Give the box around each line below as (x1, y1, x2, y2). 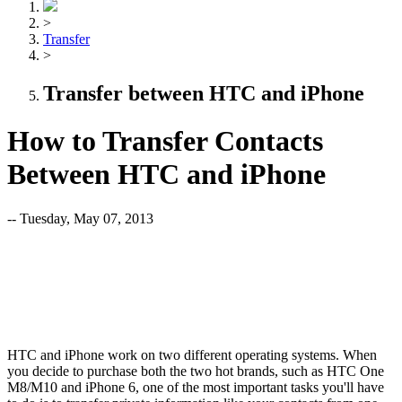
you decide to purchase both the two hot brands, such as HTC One (7, 363, 384, 379)
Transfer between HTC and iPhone (43, 81, 364, 105)
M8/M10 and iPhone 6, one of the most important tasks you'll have (7, 379, 384, 395)
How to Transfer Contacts (7, 125, 323, 158)
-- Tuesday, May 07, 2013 (7, 210, 153, 226)
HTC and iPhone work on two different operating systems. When (7, 346, 377, 363)
